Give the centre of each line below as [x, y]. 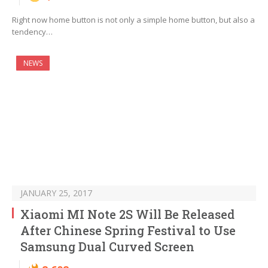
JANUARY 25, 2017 [56, 193]
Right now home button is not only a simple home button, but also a [133, 20]
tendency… [32, 32]
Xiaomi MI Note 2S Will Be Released [127, 214]
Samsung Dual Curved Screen [107, 247]
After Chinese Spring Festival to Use [128, 231]
